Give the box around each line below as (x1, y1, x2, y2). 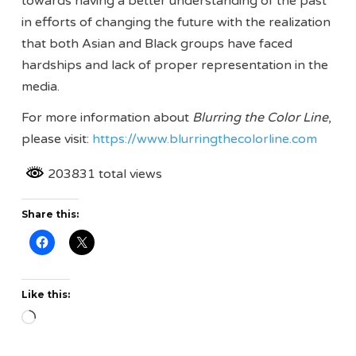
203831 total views (44, 165, 163, 182)
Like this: (21, 288, 71, 301)
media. (21, 78, 60, 95)
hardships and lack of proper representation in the (21, 56, 329, 73)
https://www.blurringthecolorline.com (92, 130, 318, 147)
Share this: (21, 208, 79, 221)
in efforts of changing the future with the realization (21, 14, 331, 30)
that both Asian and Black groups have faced (21, 35, 293, 52)
